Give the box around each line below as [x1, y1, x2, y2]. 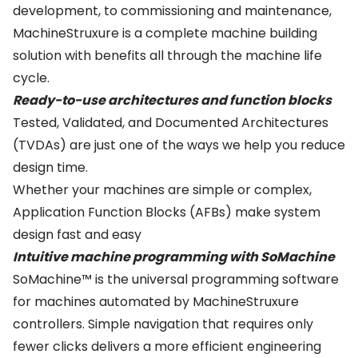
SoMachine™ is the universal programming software [13, 270, 339, 288]
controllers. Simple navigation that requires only [13, 315, 313, 333]
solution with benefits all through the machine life [13, 46, 322, 65]
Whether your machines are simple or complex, [13, 181, 312, 199]
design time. [13, 158, 88, 177]
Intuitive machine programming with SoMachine [13, 248, 335, 266]
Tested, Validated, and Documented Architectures [13, 113, 328, 132]
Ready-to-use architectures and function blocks [13, 91, 332, 109]
